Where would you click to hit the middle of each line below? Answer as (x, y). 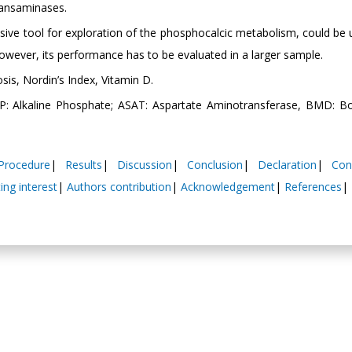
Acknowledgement (228, 187)
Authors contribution (119, 187)
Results (83, 165)
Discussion (144, 165)
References (313, 187)
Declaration (288, 165)
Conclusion (215, 165)
